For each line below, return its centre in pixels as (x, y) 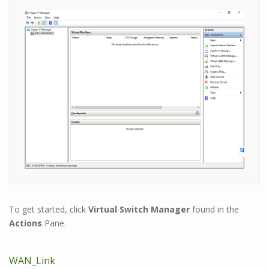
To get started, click (49, 209)
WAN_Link (32, 260)
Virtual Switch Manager (139, 209)
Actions (27, 223)
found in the (214, 209)
